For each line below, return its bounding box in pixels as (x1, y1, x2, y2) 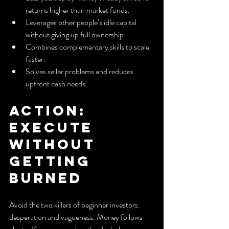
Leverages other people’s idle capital (26, 16, 138, 28)
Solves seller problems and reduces (26, 65, 135, 77)
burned (9, 169, 82, 187)
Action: (9, 101, 93, 119)
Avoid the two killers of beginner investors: (9, 198, 142, 211)
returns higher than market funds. (26, 4, 130, 16)
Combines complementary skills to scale (26, 40, 151, 53)
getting (9, 152, 97, 170)
